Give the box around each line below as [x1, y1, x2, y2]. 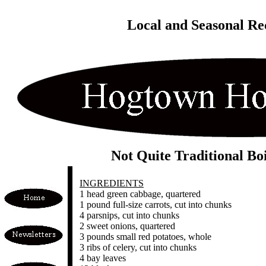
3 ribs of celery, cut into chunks [80, 242, 197, 252]
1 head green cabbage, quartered [80, 189, 201, 199]
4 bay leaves [80, 253, 126, 263]
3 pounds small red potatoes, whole [80, 232, 211, 242]
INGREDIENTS [80, 178, 144, 188]
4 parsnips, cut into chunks [80, 210, 179, 220]
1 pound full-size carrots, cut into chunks [80, 199, 232, 210]
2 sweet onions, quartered [80, 221, 175, 231]
